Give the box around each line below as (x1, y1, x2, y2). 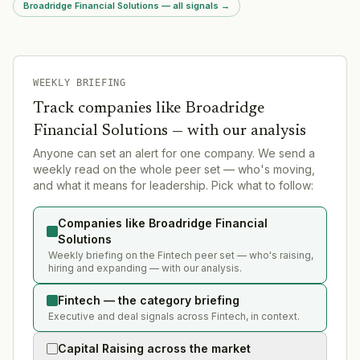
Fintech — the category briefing (58, 292, 239, 307)
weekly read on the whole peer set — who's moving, (33, 162, 315, 176)
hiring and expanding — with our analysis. (48, 261, 242, 274)
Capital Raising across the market (58, 341, 251, 355)
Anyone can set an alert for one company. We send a (33, 145, 315, 160)
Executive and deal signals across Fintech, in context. (48, 309, 300, 322)
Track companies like (33, 100, 185, 117)
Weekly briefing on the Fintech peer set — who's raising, (48, 248, 313, 261)
